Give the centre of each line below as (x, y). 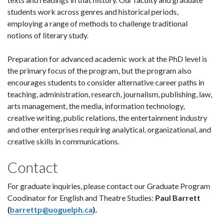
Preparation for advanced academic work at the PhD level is (107, 59)
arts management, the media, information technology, (96, 106)
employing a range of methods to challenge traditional (97, 23)
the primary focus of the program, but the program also (99, 70)
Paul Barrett (177, 198)
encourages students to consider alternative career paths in (106, 82)
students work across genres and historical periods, (93, 12)
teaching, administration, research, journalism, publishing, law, (110, 94)
